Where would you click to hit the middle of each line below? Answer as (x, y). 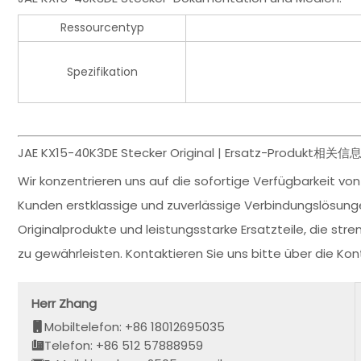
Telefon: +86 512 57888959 (124, 345)
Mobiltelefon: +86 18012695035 (135, 326)
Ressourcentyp (102, 28)
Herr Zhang (64, 303)
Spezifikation (102, 72)
